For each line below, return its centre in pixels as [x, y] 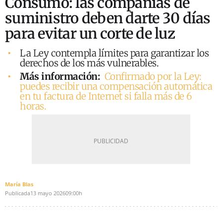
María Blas [19, 184]
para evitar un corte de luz [90, 33]
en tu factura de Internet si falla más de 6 [106, 96]
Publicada [18, 193]
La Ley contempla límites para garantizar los [114, 53]
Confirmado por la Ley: [153, 76]
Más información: [61, 76]
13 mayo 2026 [48, 193]
